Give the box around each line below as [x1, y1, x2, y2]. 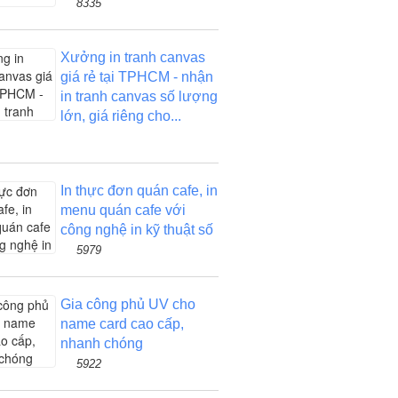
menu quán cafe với [60, 203, 186, 218]
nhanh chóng [60, 336, 143, 351]
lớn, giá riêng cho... [60, 108, 181, 123]
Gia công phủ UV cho [60, 297, 195, 312]
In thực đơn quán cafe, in [60, 183, 218, 198]
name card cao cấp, [60, 316, 184, 331]
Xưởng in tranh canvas [60, 50, 205, 65]
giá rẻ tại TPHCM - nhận [60, 69, 213, 84]
